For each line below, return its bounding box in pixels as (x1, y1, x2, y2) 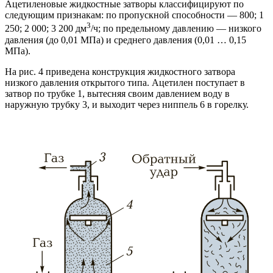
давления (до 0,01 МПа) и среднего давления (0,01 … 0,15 (5, 34, 246, 45)
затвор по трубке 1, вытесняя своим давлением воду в (5, 88, 230, 99)
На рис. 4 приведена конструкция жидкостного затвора (5, 66, 235, 77)
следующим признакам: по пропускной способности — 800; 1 (5, 10, 264, 21)
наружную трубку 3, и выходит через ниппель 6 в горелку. (5, 99, 249, 110)
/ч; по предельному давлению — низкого (91, 23, 261, 34)
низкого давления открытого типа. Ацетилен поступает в (5, 77, 245, 88)
